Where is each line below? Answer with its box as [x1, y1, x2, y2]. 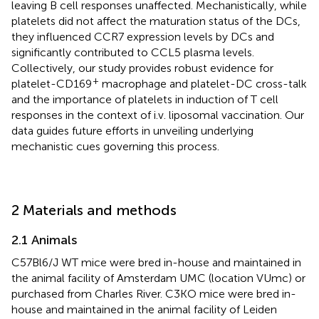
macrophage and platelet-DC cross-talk [99, 76, 307, 90]
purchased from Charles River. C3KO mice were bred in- [11, 286, 296, 300]
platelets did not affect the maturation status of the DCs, [11, 14, 300, 28]
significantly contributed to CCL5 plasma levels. [11, 45, 254, 59]
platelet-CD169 [11, 76, 92, 90]
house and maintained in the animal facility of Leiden [11, 302, 277, 316]
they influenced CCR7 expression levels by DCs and [11, 29, 274, 43]
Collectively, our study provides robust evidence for [11, 61, 273, 75]
